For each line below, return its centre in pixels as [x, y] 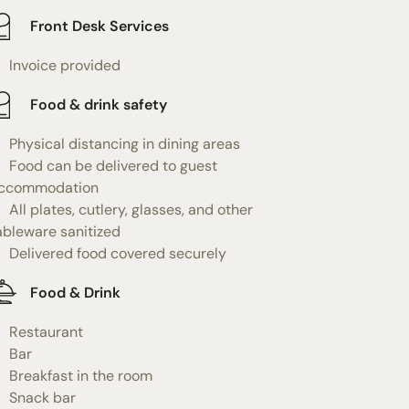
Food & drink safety [98, 105]
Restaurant [46, 331]
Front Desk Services [99, 26]
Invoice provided [64, 65]
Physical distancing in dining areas [124, 143]
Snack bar [42, 397]
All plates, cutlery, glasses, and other [131, 209]
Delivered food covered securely [117, 253]
